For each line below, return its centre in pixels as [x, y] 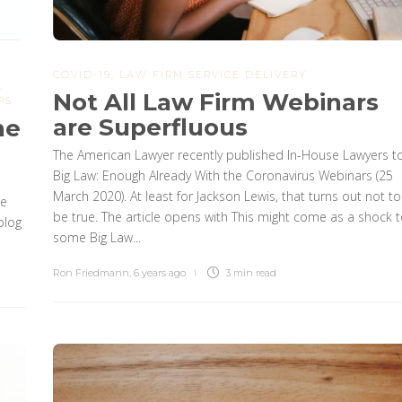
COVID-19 [82, 74]
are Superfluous [150, 127]
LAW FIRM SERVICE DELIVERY [213, 74]
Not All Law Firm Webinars [215, 102]
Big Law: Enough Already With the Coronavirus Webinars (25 [223, 175]
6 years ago [159, 272]
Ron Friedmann [91, 272]
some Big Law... [96, 237]
